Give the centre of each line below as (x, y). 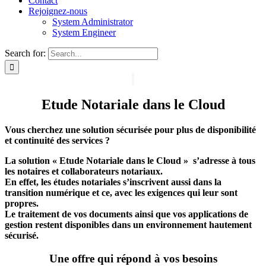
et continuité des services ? (57, 140)
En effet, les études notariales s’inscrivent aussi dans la (113, 182)
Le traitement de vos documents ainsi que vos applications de (126, 214)
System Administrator (93, 22)
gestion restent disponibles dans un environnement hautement (128, 224)
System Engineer (84, 32)
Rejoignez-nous (58, 11)
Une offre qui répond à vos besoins (133, 258)
